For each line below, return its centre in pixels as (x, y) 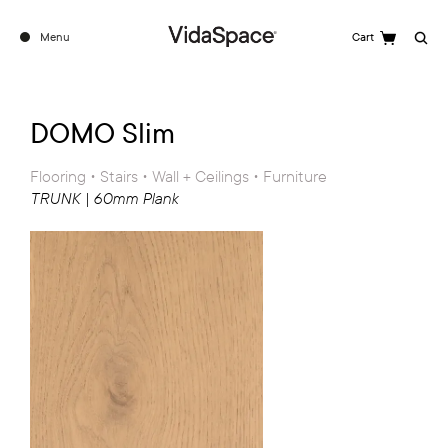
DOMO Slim (102, 133)
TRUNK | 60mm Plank (104, 199)
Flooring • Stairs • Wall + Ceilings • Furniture (178, 176)
